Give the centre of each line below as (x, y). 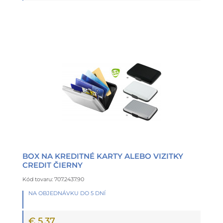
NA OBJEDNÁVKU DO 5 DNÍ (67, 193)
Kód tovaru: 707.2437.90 (53, 179)
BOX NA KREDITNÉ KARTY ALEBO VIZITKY (103, 156)
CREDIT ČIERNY (53, 165)
